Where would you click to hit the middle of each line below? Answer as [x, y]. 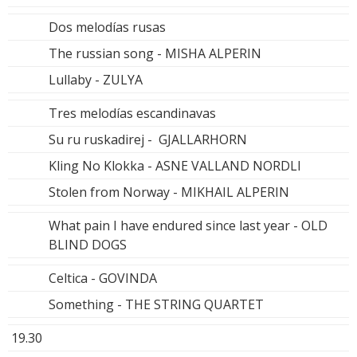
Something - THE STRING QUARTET [156, 304]
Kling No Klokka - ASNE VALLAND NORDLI [175, 165]
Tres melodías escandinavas [132, 113]
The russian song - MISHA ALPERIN [155, 53]
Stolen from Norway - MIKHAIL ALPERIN [169, 192]
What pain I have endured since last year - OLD [188, 225]
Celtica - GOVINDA [103, 278]
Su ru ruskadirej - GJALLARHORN [148, 139]
